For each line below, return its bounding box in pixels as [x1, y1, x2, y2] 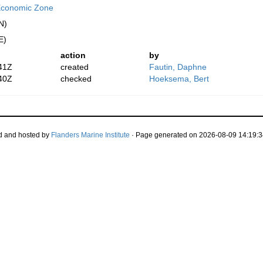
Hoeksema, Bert [149, 74, 210, 84]
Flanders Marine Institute [50, 131, 130, 140]
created [60, 62, 89, 72]
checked [60, 74, 92, 84]
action [60, 50, 86, 60]
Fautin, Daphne [149, 62, 207, 72]
